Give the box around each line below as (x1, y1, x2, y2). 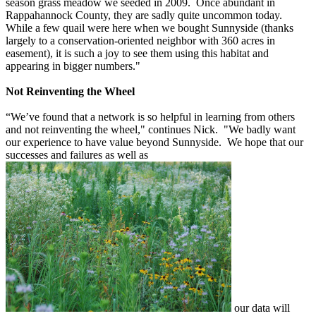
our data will (231, 302, 290, 315)
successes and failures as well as (6, 149, 148, 162)
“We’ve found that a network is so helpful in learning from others (6, 111, 295, 123)
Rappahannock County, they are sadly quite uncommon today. (6, 9, 285, 22)
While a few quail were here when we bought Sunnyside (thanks (6, 22, 293, 35)
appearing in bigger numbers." (6, 60, 140, 73)
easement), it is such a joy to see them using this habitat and (6, 47, 269, 60)
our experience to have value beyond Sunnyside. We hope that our (6, 136, 303, 149)
